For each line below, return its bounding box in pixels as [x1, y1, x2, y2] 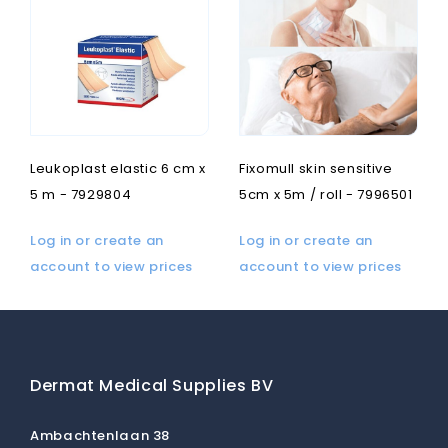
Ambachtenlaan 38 [30, 425, 170, 445]
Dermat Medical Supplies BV [30, 373, 274, 397]
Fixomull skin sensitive [239, 158, 393, 178]
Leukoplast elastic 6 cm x [30, 158, 206, 178]
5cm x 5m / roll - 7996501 [239, 184, 413, 204]
